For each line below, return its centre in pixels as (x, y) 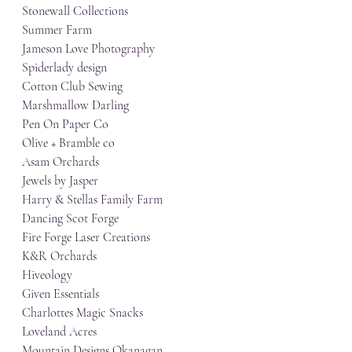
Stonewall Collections (75, 11)
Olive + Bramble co (68, 143)
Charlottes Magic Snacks (82, 313)
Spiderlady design (64, 68)
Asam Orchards (60, 162)
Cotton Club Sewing (72, 86)
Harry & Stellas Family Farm (92, 200)
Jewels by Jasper (60, 181)
